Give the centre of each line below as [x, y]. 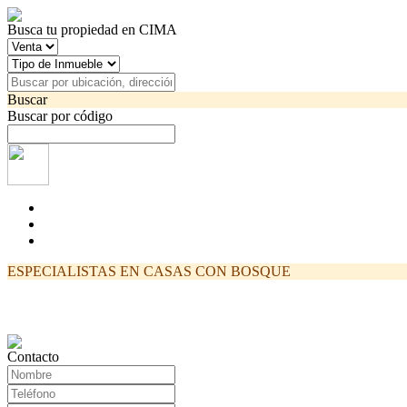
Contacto [33, 357]
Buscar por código [60, 116]
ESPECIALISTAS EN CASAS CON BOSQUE [149, 271]
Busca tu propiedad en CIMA [92, 30]
